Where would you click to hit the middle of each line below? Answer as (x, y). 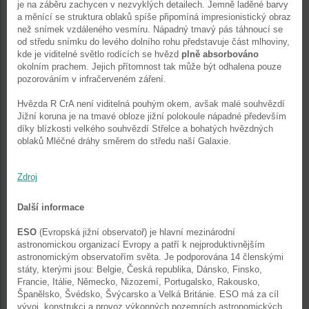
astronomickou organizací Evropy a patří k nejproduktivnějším (141, 245)
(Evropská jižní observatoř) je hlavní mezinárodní (136, 232)
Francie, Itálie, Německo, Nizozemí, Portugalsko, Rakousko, (139, 282)
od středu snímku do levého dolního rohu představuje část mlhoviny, (153, 42)
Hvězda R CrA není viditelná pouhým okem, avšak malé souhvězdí (151, 104)
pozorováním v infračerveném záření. (92, 79)
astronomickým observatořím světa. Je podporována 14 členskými (150, 257)
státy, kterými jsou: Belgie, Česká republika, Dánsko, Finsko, (140, 269)
